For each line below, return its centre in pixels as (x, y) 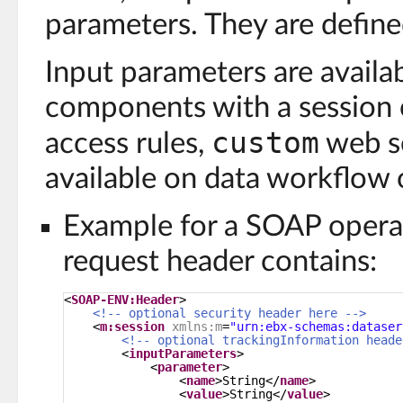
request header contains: (220, 262)
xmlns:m (197, 327)
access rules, (128, 144)
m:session (132, 327)
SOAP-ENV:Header (125, 300)
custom (265, 143)
